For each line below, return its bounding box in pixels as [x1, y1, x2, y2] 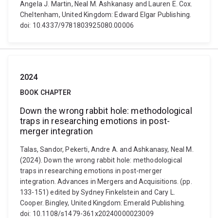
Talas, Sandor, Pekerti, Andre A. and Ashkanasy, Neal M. [20, 145, 194, 153]
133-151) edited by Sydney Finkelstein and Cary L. [20, 188, 175, 196]
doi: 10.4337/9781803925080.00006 [20, 21, 134, 29]
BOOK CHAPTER [20, 89, 71, 96]
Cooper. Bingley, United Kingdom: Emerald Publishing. [20, 199, 186, 207]
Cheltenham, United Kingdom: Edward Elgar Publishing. [20, 11, 192, 18]
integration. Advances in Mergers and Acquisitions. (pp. [20, 178, 192, 185]
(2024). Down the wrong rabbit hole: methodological [20, 156, 182, 164]
